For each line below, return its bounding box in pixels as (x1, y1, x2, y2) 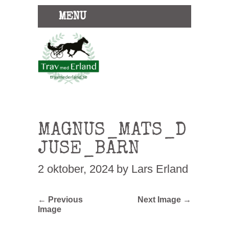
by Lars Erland (117, 163, 188, 175)
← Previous (38, 195, 83, 204)
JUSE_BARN (38, 141, 140, 159)
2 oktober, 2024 (38, 163, 114, 175)
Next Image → (138, 195, 191, 204)
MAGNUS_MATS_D (38, 122, 187, 141)
